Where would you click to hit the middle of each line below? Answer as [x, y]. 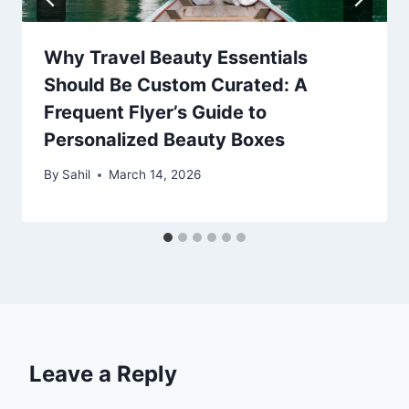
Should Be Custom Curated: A [176, 84]
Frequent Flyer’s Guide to [155, 112]
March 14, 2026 [155, 175]
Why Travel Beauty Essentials [176, 57]
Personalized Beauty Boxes [164, 139]
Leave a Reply [103, 374]
